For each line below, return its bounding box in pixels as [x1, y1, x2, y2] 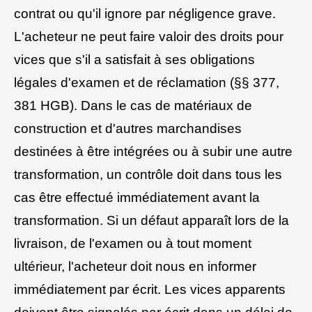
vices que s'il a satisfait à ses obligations [14, 52, 255, 67]
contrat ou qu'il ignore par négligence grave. [14, 6, 276, 21]
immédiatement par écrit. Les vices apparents [14, 281, 286, 297]
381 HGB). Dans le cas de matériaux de [14, 97, 252, 113]
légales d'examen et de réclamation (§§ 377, [14, 75, 279, 90]
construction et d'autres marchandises [14, 120, 242, 136]
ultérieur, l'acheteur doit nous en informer [14, 258, 256, 274]
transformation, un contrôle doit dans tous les [14, 166, 282, 182]
